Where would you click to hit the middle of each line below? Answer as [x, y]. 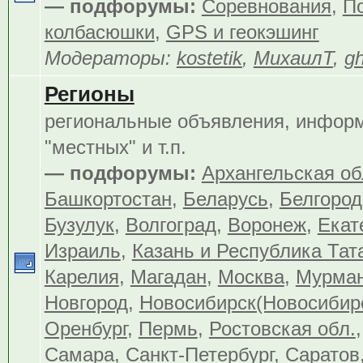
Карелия [81, 277]
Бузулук [79, 225]
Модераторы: [110, 58]
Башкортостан [108, 199]
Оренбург [85, 329]
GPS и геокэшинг [242, 32]
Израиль [82, 251]
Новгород [86, 303]
